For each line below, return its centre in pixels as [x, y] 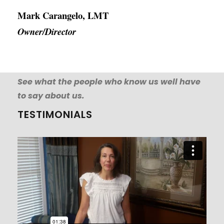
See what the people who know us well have [109, 82]
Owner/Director [47, 32]
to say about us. [51, 96]
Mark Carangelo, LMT [63, 15]
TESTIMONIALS [55, 115]
